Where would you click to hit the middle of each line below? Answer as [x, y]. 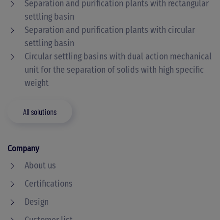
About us [40, 165]
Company [23, 149]
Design [37, 202]
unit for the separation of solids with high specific [114, 70]
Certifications [49, 184]
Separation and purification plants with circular [110, 30]
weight [37, 83]
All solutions [40, 111]
